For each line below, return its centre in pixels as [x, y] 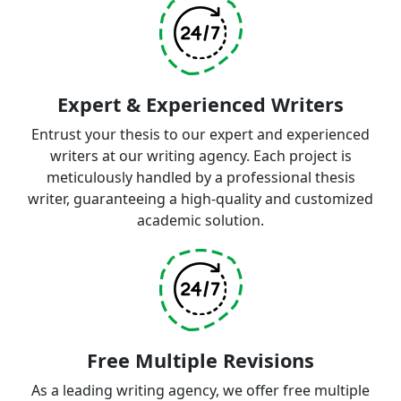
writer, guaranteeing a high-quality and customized [200, 199]
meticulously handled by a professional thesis [200, 177]
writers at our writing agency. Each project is [200, 156]
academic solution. [200, 220]
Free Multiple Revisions [200, 360]
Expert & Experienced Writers [200, 104]
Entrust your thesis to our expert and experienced [200, 134]
